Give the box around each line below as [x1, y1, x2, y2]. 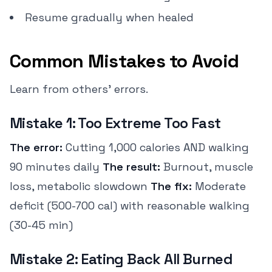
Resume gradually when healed [25, 10, 194, 24]
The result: [103, 160, 160, 174]
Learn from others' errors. [10, 82, 148, 96]
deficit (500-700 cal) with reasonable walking [10, 199, 250, 212]
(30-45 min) [10, 218, 73, 232]
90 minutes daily [10, 160, 103, 174]
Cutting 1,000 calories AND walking [63, 140, 249, 154]
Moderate [192, 179, 246, 193]
